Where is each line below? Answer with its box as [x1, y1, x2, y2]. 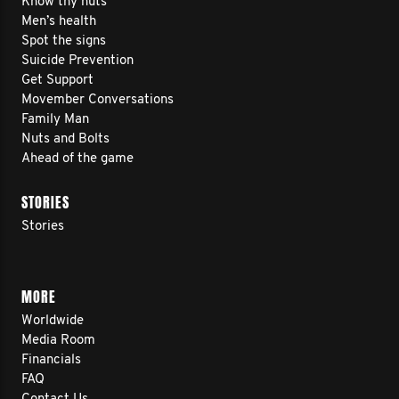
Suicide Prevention [21, 54, 134, 68]
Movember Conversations [21, 94, 174, 107]
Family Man [21, 113, 89, 126]
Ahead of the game [21, 152, 134, 166]
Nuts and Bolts [21, 133, 110, 146]
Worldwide [21, 314, 84, 328]
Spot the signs [21, 35, 106, 48]
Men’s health [21, 15, 96, 28]
